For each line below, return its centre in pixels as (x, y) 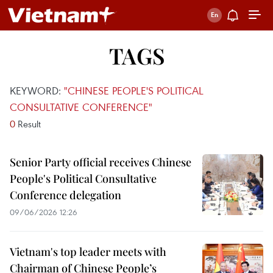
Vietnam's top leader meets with (88, 252)
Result (28, 124)
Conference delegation (66, 195)
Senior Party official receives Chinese (101, 162)
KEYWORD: (37, 90)
